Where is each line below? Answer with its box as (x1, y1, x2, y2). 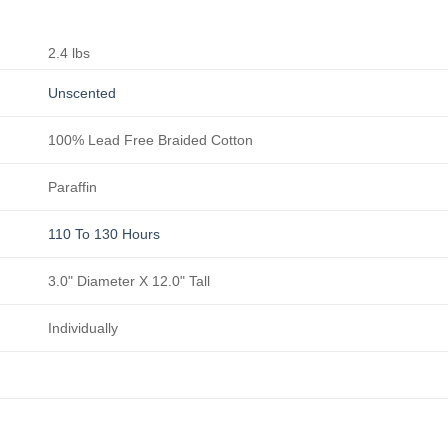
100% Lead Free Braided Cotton (48, 131, 254, 148)
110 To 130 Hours (48, 225, 161, 242)
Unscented (48, 84, 117, 101)
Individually (48, 319, 119, 336)
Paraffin (48, 178, 98, 195)
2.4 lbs (48, 44, 91, 61)
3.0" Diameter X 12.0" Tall (48, 272, 211, 289)
